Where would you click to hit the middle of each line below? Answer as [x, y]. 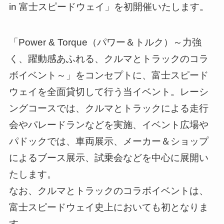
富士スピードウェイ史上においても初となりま [108, 207]
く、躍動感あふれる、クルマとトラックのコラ [108, 58]
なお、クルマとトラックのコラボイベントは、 [108, 190]
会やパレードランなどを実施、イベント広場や [108, 124]
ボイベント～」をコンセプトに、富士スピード [108, 75]
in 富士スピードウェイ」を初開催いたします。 [109, 7]
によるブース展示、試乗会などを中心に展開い [108, 157]
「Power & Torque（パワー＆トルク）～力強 [105, 42]
